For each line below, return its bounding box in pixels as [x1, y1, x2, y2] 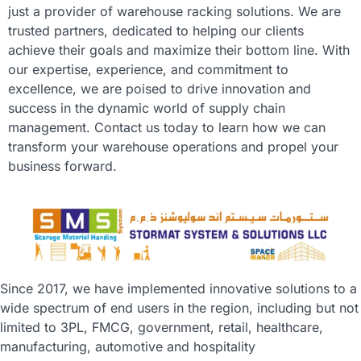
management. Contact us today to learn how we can [8, 119, 326, 136]
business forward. [8, 158, 117, 175]
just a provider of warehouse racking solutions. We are [8, 3, 341, 20]
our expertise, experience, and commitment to [8, 61, 288, 78]
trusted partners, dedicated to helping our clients [8, 23, 304, 39]
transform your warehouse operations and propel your [8, 139, 338, 156]
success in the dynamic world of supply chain [8, 100, 285, 117]
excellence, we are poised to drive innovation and [8, 81, 311, 98]
